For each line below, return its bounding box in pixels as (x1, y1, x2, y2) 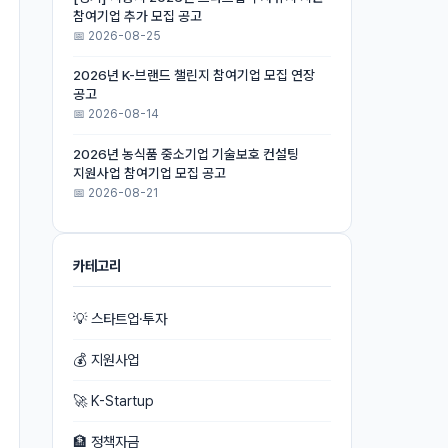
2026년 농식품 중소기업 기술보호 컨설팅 (73, 145, 299, 162)
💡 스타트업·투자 (73, 310, 167, 328)
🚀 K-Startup (73, 392, 154, 410)
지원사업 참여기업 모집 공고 (73, 164, 226, 181)
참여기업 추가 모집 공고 (73, 8, 202, 25)
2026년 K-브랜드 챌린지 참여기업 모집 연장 (73, 67, 315, 84)
